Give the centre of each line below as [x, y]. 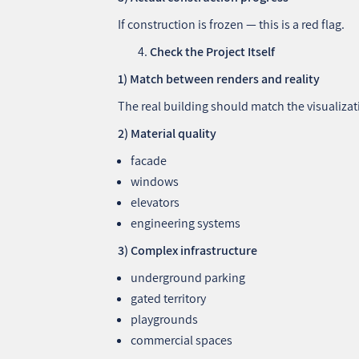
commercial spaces [182, 340]
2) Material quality [167, 133]
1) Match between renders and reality [219, 79]
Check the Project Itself [213, 51]
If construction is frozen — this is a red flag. [232, 24]
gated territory [169, 298]
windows [155, 181]
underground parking [188, 277]
